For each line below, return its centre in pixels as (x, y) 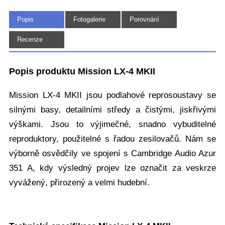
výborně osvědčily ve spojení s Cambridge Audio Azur (113, 153)
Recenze (30, 40)
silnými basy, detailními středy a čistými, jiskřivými (113, 109)
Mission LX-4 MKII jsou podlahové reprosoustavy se (113, 95)
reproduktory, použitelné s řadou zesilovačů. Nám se (113, 139)
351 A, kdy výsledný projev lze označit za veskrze (113, 168)
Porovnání (144, 20)
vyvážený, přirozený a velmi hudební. (79, 182)
